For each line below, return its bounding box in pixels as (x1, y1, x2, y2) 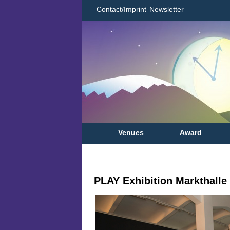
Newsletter (149, 5, 184, 13)
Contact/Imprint (97, 5, 146, 13)
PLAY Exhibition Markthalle (94, 175, 227, 186)
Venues (118, 128, 144, 137)
